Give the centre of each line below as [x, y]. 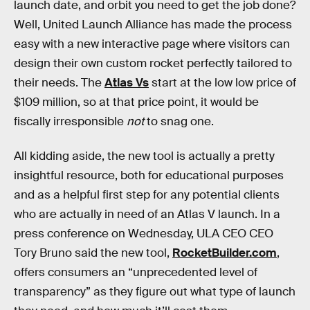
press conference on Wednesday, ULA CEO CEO [144, 233]
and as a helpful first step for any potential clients [147, 194]
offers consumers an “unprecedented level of [136, 272]
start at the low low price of [222, 83]
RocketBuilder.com [225, 253]
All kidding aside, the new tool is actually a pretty [144, 156]
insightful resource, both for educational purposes [149, 175]
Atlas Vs [127, 83]
